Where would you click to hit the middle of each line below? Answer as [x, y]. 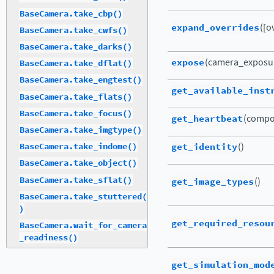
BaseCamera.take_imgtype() [81, 130]
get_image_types [213, 182]
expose [188, 62]
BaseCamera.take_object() [78, 163]
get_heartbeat [207, 119]
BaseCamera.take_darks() [76, 47]
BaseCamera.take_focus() [76, 113]
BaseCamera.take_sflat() [76, 180]
